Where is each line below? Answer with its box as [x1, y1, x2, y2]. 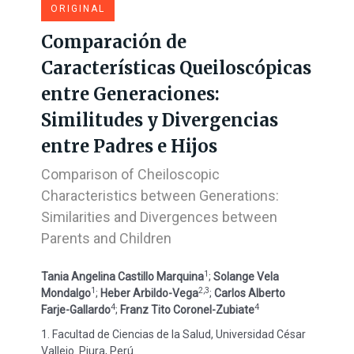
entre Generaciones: [40, 82, 220, 105]
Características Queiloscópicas [40, 56, 311, 79]
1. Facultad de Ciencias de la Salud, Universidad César [40, 327, 306, 341]
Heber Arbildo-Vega [100, 286, 198, 299]
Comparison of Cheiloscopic [40, 165, 220, 183]
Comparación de [40, 30, 186, 53]
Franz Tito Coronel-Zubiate [119, 303, 254, 316]
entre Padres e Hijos [40, 134, 217, 157]
